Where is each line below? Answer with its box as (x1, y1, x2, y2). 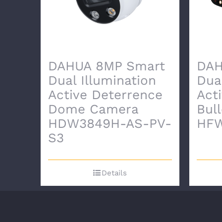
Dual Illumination (48, 72, 156, 88)
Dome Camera (48, 101, 138, 116)
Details (102, 168, 127, 177)
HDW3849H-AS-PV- (48, 115, 171, 131)
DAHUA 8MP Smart (48, 58, 165, 73)
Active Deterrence (48, 87, 163, 102)
